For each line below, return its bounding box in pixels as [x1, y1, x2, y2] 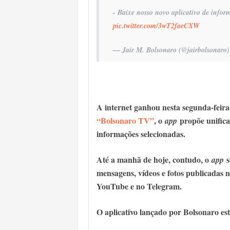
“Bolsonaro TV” [97, 114, 154, 127]
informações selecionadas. [97, 128, 185, 140]
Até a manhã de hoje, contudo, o [97, 154, 212, 166]
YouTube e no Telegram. [97, 180, 182, 193]
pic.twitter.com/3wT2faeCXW [113, 21, 199, 31]
